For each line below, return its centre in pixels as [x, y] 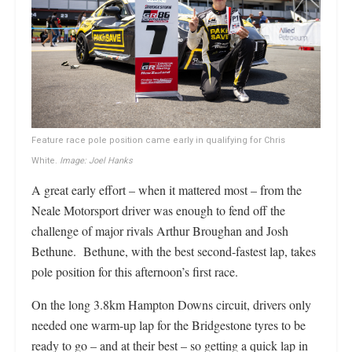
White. [44, 160]
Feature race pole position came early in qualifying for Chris [158, 140]
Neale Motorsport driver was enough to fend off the [158, 210]
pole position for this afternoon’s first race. [135, 271]
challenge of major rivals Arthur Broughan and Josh [160, 230]
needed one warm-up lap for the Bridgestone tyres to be [169, 324]
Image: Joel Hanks [95, 160]
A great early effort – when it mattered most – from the [167, 189]
